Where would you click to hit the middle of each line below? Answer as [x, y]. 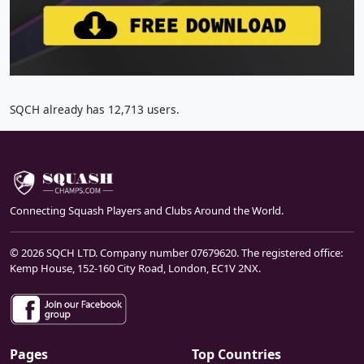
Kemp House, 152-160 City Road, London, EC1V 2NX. [135, 268]
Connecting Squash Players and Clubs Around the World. [147, 210]
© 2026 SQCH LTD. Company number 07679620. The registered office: [176, 252]
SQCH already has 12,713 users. [95, 109]
